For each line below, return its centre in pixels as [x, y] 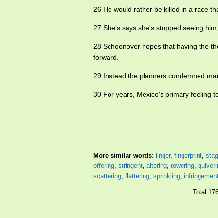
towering [182, 166]
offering [104, 166]
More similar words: [125, 156]
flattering [137, 176]
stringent [130, 166]
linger [163, 156]
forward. [106, 58]
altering [157, 166]
